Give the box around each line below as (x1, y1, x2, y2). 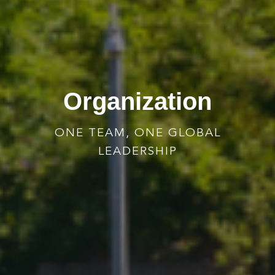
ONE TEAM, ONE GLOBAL (54, 127, 221, 139)
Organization (63, 87, 212, 115)
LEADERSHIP (98, 145, 177, 158)
